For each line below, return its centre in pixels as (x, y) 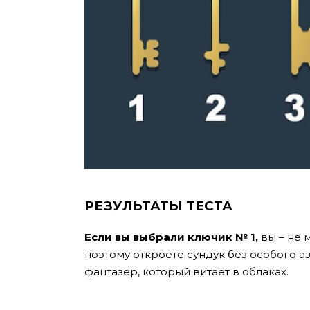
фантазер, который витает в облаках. (186, 271)
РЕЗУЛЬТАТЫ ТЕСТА (158, 206)
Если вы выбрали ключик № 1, (171, 237)
